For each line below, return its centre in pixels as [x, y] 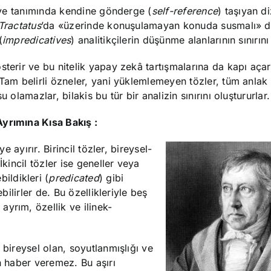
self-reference [185, 11]
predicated [74, 178]
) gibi [111, 178]
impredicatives [37, 40]
